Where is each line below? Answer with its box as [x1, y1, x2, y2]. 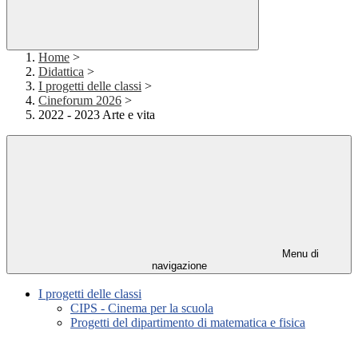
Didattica [38, 65, 84, 79]
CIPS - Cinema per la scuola [70, 301, 213, 316]
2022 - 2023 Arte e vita [38, 108, 155, 122]
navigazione [151, 260, 207, 272]
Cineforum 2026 [38, 93, 121, 108]
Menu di [279, 248, 319, 261]
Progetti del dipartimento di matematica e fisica [70, 316, 305, 330]
